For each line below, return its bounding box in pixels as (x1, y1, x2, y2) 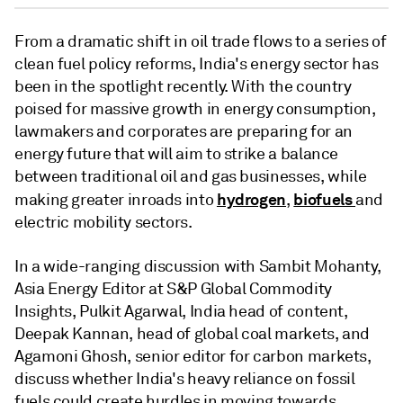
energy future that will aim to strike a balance (14, 144, 339, 164)
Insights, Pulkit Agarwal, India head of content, (14, 301, 348, 321)
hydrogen (216, 189, 287, 210)
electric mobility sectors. (14, 212, 193, 232)
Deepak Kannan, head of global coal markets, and (14, 324, 371, 344)
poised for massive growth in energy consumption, (14, 99, 376, 119)
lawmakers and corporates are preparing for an (14, 121, 353, 141)
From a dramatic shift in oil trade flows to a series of (14, 31, 387, 51)
